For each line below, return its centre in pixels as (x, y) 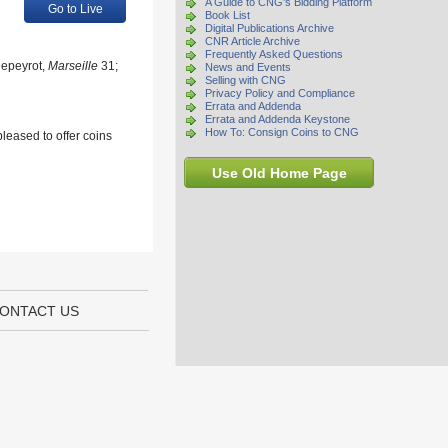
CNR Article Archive (252, 41)
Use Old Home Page (279, 173)
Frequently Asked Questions (274, 54)
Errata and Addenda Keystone (277, 119)
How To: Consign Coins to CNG (282, 132)
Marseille (73, 66)
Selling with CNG (245, 80)
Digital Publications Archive (269, 28)
